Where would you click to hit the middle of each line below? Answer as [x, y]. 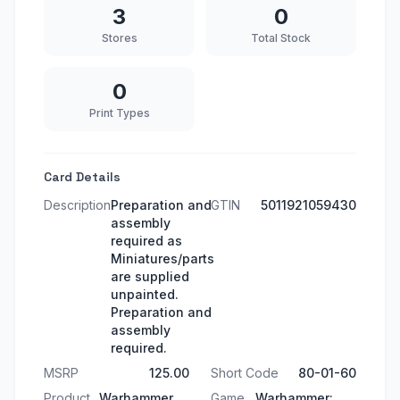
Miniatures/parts [162, 258]
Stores [119, 38]
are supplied [150, 276]
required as [146, 241]
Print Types [119, 113]
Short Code [245, 373]
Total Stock [281, 38]
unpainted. [145, 294]
